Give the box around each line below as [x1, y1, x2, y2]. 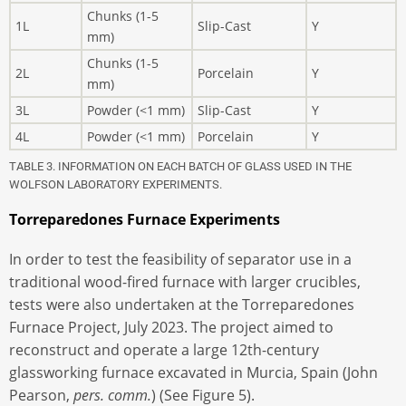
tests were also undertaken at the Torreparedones [9, 295, 354, 315]
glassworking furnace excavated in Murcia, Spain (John [9, 362, 378, 383]
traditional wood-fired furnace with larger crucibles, [9, 272, 361, 293]
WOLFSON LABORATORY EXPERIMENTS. [9, 178, 222, 192]
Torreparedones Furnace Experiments [9, 209, 280, 230]
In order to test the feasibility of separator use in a [9, 249, 352, 270]
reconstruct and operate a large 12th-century [9, 340, 319, 361]
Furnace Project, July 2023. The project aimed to [9, 317, 333, 338]
